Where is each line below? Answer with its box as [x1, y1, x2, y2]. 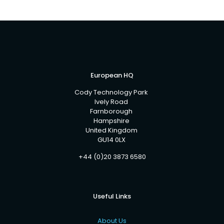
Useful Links [93, 191, 131, 201]
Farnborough [90, 106, 134, 116]
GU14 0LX [97, 134, 127, 144]
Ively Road [94, 96, 129, 106]
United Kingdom [85, 125, 139, 135]
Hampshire [93, 115, 131, 125]
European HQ [90, 70, 133, 80]
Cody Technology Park [74, 87, 149, 97]
